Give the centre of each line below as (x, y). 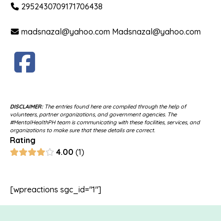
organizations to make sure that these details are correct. (82, 130)
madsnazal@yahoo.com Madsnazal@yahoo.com (111, 32)
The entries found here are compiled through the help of (114, 107)
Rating (23, 140)
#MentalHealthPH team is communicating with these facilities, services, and (105, 123)
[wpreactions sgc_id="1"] (55, 190)
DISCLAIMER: (26, 107)
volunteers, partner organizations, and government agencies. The (93, 115)
